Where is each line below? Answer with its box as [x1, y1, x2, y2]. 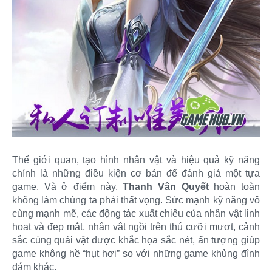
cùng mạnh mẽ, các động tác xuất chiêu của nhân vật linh [12, 208, 260, 219]
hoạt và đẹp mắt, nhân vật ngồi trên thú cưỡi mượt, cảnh [12, 221, 260, 232]
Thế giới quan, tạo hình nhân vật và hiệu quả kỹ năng [12, 154, 260, 165]
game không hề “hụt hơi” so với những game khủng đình [12, 248, 260, 259]
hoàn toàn [208, 181, 260, 192]
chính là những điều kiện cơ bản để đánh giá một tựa [12, 168, 260, 178]
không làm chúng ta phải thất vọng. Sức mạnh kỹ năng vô [12, 194, 260, 205]
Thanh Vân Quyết [123, 181, 209, 192]
